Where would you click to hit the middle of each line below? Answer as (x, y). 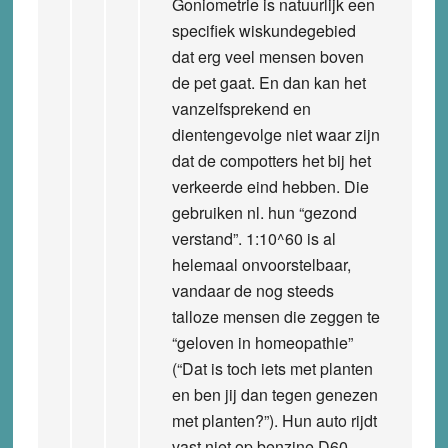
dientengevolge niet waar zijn (275, 134)
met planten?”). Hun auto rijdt (274, 420)
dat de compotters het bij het (271, 160)
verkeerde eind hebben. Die (270, 186)
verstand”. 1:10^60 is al (253, 238)
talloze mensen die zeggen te (275, 316)
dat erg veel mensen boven (267, 56)
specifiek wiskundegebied (263, 30)
